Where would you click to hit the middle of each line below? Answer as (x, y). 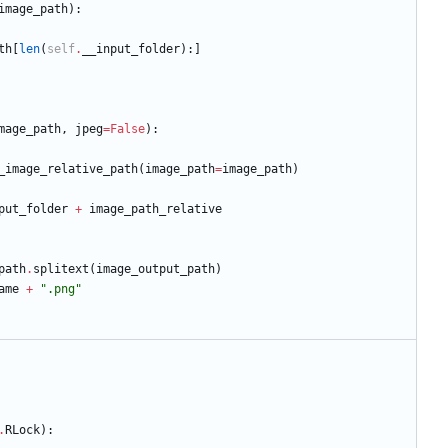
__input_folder (131, 49)
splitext (61, 269)
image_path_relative (155, 209)
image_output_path (155, 269)
